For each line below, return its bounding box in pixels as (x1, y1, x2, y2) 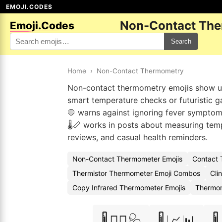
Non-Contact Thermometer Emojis (72, 155, 182, 163)
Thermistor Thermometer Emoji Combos (72, 169, 200, 177)
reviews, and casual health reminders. (67, 132, 208, 142)
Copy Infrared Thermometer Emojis (72, 183, 185, 192)
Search (171, 38, 191, 45)
